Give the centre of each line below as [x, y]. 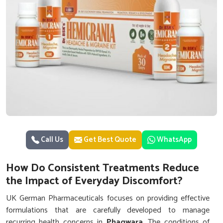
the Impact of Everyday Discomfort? [94, 181]
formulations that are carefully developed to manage [108, 210]
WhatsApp [174, 140]
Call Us [51, 140]
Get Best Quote [109, 140]
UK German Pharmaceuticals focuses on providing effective [108, 198]
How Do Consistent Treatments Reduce [103, 168]
